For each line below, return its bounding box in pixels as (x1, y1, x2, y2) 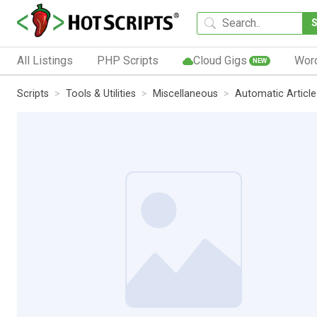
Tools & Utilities (66, 87, 136, 100)
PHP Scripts (96, 53, 158, 67)
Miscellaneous (153, 87, 218, 100)
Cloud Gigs (192, 53, 247, 67)
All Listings (17, 53, 73, 67)
